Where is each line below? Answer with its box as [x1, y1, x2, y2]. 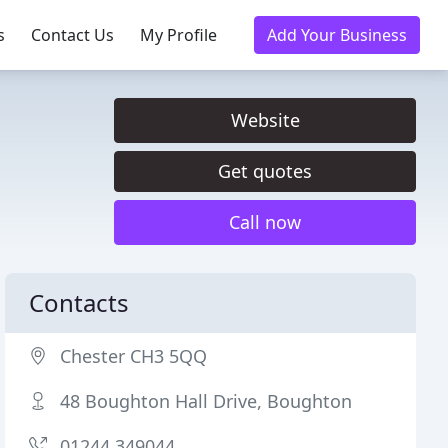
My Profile [140, 24, 217, 46]
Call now [229, 210, 301, 234]
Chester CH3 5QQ [60, 344, 208, 368]
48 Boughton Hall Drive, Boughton [60, 389, 353, 413]
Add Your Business [267, 24, 407, 46]
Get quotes [218, 159, 312, 183]
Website [230, 108, 300, 132]
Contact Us [31, 24, 114, 46]
